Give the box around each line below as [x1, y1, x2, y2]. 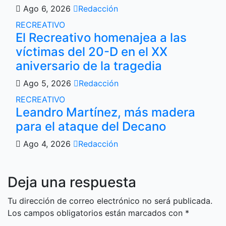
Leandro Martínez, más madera [16, 105, 195, 120]
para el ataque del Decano [16, 119, 166, 134]
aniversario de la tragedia [16, 59, 162, 73]
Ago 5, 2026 [21, 78, 74, 88]
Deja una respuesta [8, 174, 136, 191]
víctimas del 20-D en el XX [16, 44, 167, 59]
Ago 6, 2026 [21, 4, 73, 14]
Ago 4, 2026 [21, 139, 73, 149]
